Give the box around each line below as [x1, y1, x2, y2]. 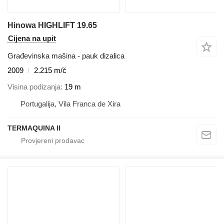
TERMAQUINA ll [7, 123, 60, 132]
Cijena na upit [8, 34, 56, 43]
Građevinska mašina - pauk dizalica [7, 51, 124, 60]
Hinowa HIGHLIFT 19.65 [7, 21, 97, 30]
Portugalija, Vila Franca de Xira [20, 99, 120, 108]
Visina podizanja [7, 82, 60, 91]
